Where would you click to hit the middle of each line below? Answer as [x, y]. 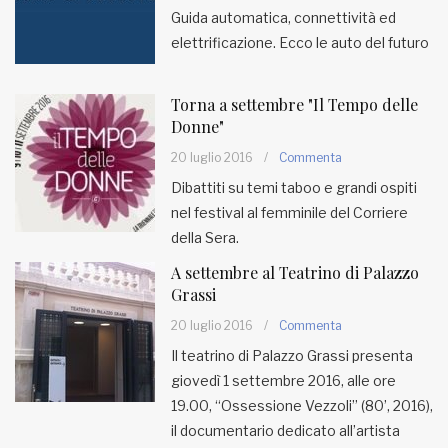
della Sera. [205, 237]
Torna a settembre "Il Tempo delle [294, 104]
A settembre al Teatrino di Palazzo [295, 272]
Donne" [197, 126]
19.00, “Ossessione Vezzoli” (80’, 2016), [302, 405]
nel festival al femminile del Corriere [289, 212]
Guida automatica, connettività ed [283, 17]
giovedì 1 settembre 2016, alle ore [283, 380]
